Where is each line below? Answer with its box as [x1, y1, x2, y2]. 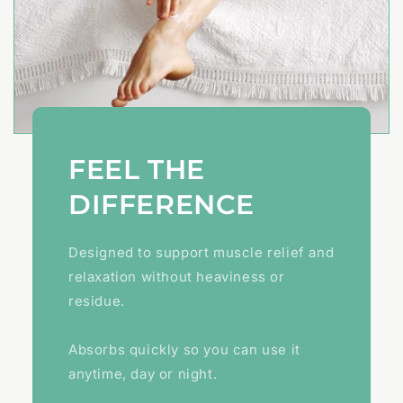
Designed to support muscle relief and [67, 244, 335, 262]
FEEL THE [67, 153, 205, 187]
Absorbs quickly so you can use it [67, 341, 300, 359]
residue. [67, 292, 125, 310]
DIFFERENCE [67, 188, 255, 222]
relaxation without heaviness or [67, 268, 285, 286]
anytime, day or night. [67, 365, 218, 383]
